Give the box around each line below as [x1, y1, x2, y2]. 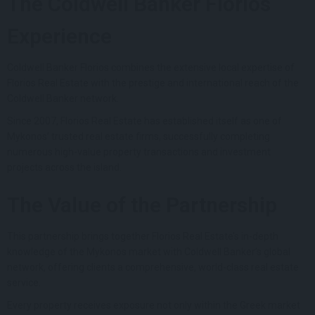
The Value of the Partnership [7, 192, 277, 217]
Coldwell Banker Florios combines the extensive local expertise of [7, 61, 295, 73]
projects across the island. [7, 161, 122, 173]
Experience [7, 23, 112, 49]
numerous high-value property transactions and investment [7, 146, 271, 157]
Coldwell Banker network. [7, 92, 119, 104]
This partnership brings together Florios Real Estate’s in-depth [7, 230, 278, 242]
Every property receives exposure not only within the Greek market [7, 299, 300, 311]
